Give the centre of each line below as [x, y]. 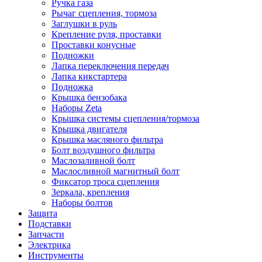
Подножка [72, 87]
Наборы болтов [82, 203]
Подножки [73, 55]
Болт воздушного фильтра [103, 150]
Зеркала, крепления [90, 192]
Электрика [49, 245]
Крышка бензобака [89, 97]
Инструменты [56, 255]
